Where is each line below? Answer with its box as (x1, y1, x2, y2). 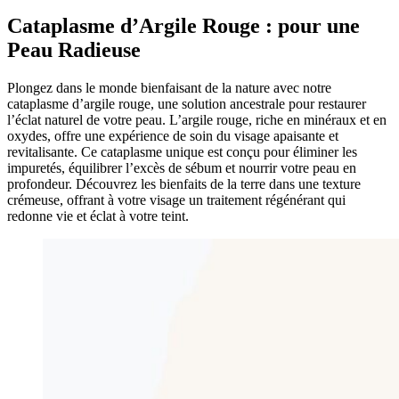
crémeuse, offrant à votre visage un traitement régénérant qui (7, 191, 346, 208)
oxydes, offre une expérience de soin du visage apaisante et (7, 127, 338, 143)
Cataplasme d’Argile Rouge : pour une (7, 13, 360, 37)
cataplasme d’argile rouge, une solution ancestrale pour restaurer (7, 95, 366, 111)
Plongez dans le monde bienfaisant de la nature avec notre (7, 79, 331, 95)
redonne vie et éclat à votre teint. (7, 208, 189, 224)
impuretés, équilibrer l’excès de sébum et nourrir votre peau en (7, 159, 356, 175)
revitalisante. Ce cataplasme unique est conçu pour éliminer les (7, 143, 357, 159)
